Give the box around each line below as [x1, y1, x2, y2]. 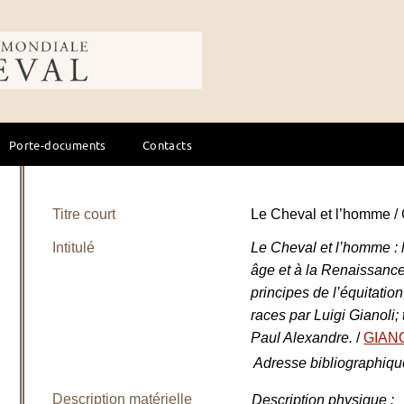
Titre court [52, 207, 116, 222]
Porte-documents [8, 136, 106, 152]
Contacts [142, 136, 192, 152]
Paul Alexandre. [251, 330, 357, 345]
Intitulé [52, 240, 96, 255]
